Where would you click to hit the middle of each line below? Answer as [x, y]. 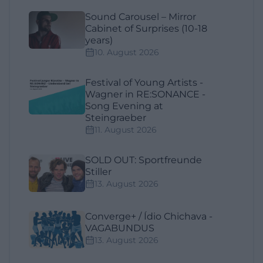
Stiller [98, 172]
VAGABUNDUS [120, 228]
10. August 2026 [127, 53]
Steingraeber [116, 118]
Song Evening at [124, 106]
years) [99, 41]
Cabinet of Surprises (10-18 [146, 29]
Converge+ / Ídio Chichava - [149, 217]
